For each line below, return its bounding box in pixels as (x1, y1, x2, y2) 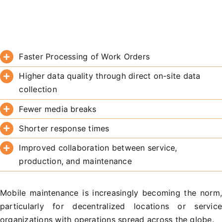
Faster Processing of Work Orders (19, 52, 150, 62)
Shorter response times (19, 123, 110, 133)
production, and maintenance (19, 156, 132, 166)
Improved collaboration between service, (19, 143, 177, 153)
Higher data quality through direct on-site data (19, 71, 201, 81)
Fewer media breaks (19, 104, 97, 114)
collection (19, 84, 57, 95)
